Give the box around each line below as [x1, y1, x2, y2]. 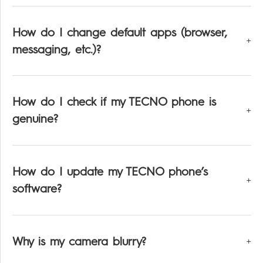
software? [12, 181, 62, 196]
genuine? [12, 112, 58, 126]
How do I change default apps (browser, [12, 25, 227, 39]
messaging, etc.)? [12, 42, 101, 56]
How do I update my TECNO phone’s [12, 164, 208, 179]
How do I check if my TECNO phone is [12, 95, 216, 109]
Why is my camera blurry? [12, 234, 146, 248]
